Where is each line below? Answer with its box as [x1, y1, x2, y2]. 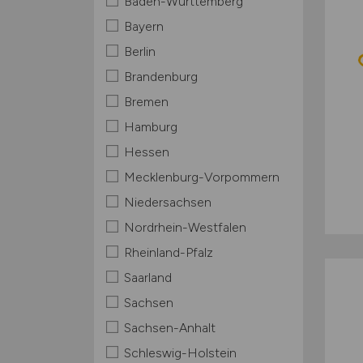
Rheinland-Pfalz [123, 245, 213, 260]
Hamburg [123, 119, 177, 135]
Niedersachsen [123, 194, 211, 210]
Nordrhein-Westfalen [123, 220, 246, 235]
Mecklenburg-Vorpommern [123, 169, 280, 185]
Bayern [123, 19, 164, 34]
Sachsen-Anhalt [123, 320, 216, 335]
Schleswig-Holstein [123, 345, 237, 361]
